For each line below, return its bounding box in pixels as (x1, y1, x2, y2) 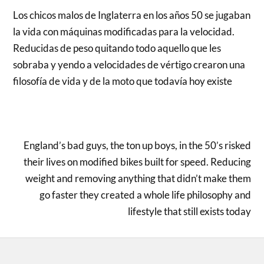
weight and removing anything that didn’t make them (25, 172, 251, 185)
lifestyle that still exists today (127, 205, 251, 218)
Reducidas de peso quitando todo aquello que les (13, 42, 222, 55)
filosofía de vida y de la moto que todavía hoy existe (13, 75, 233, 88)
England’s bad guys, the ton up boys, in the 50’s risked (23, 139, 251, 152)
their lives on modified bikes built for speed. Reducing (23, 156, 251, 169)
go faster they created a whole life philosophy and (39, 189, 251, 202)
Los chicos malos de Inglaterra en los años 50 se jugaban (13, 9, 251, 22)
